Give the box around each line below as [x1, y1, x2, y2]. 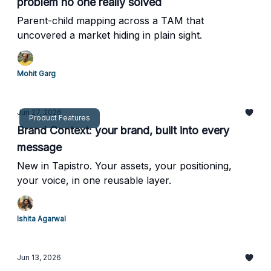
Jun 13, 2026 [17, 253, 61, 262]
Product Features [29, 113, 90, 122]
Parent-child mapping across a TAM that [17, 15, 204, 27]
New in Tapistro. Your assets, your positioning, [17, 160, 232, 172]
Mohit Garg [17, 69, 56, 78]
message [17, 141, 62, 154]
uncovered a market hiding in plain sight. [17, 29, 202, 41]
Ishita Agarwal [17, 214, 66, 223]
